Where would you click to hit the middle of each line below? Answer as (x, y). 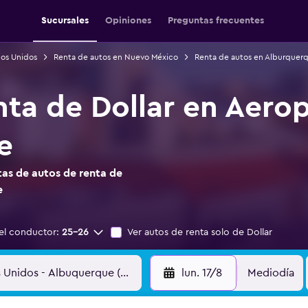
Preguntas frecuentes (216, 21)
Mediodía (271, 273)
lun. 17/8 (201, 273)
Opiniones (128, 21)
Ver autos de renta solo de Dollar (200, 232)
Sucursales (65, 21)
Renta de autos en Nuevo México (115, 57)
